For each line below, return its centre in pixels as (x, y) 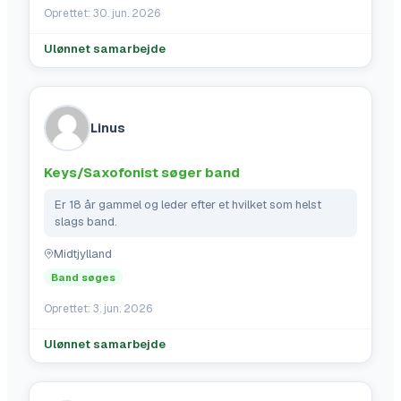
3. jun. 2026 (123, 308)
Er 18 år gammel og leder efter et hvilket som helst (188, 205)
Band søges (83, 277)
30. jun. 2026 (127, 14)
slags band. (86, 222)
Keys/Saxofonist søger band (142, 173)
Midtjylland (83, 254)
